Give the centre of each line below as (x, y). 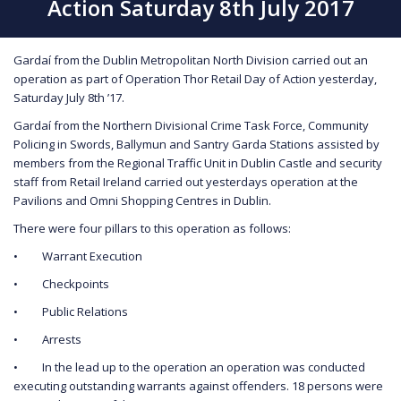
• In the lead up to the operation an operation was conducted (189, 367)
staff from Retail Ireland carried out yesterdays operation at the (186, 181)
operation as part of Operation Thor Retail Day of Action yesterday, (195, 78)
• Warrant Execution (78, 256)
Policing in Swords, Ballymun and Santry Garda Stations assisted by (196, 144)
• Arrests (53, 339)
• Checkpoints (61, 283)
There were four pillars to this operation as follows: (155, 228)
